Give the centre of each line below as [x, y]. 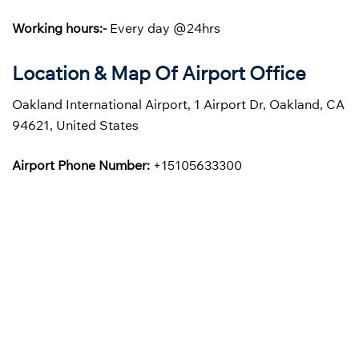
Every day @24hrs [163, 28]
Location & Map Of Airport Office [159, 73]
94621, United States [75, 125]
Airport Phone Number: [81, 165]
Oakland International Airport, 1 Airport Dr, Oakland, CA [178, 104]
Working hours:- [59, 28]
